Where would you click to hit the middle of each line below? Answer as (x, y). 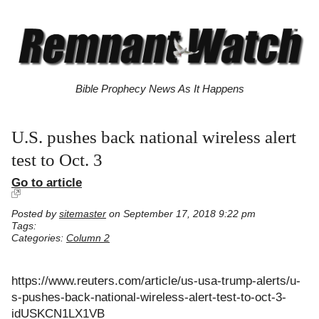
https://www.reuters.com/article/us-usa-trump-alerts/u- (156, 281)
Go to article (47, 183)
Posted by (35, 214)
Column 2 (88, 239)
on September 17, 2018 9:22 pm (181, 214)
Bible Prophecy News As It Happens (159, 89)
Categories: (39, 239)
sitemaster (83, 214)
